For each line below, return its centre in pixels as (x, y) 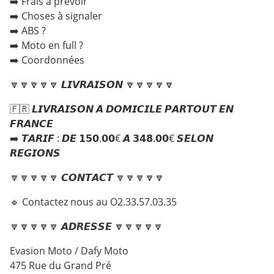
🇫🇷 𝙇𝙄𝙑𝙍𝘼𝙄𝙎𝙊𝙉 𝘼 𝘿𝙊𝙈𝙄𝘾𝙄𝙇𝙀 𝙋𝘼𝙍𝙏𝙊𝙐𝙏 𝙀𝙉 (122, 109)
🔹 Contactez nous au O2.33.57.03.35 (93, 202)
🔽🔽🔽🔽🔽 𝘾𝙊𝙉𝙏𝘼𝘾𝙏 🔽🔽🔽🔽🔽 (87, 177)
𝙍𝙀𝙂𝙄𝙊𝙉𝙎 (35, 153)
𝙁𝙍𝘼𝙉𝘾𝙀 (31, 124)
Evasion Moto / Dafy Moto (69, 251)
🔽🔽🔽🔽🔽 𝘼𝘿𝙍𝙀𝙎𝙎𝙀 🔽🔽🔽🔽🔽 (87, 226)
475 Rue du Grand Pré (61, 265)
